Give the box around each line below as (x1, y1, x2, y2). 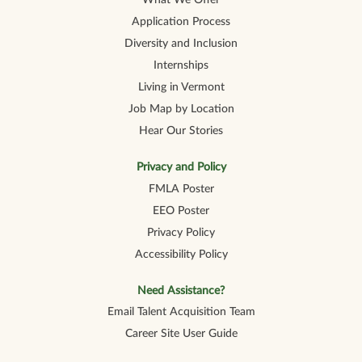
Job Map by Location (128, 103, 234, 116)
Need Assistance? (137, 284, 225, 297)
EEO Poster (153, 204, 209, 217)
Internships (154, 60, 208, 72)
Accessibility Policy (134, 248, 228, 260)
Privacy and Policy (136, 162, 226, 174)
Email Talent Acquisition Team (107, 306, 255, 318)
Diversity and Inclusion (124, 38, 238, 50)
